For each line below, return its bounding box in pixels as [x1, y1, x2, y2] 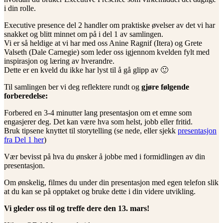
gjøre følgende [141, 82, 189, 91]
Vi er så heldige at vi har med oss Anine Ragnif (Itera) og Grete [4, 38, 202, 47]
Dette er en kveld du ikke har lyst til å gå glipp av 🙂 [4, 65, 168, 74]
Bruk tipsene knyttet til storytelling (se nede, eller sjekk [4, 126, 178, 135]
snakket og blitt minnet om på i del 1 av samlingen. [4, 29, 163, 38]
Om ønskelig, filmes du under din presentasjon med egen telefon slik [4, 178, 219, 187]
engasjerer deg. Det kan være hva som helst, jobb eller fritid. [4, 117, 193, 126]
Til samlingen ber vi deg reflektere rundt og [4, 82, 141, 91]
